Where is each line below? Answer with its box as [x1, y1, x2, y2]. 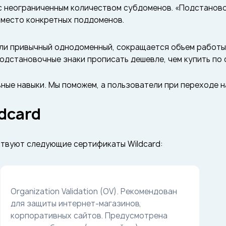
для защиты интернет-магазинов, [10, 198, 141, 209]
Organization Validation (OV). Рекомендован [10, 186, 177, 197]
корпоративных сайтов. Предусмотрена [10, 210, 167, 221]
